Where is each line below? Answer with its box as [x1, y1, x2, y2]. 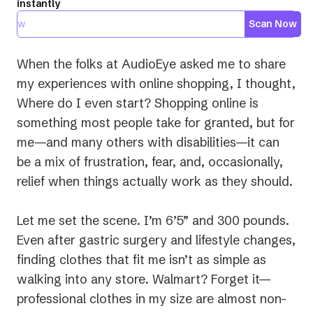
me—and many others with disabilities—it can [17, 134, 279, 151]
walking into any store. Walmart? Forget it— [17, 271, 271, 288]
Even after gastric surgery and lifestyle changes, [17, 232, 296, 249]
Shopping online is [151, 95, 259, 112]
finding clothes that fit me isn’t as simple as [17, 252, 266, 268]
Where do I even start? [17, 95, 151, 112]
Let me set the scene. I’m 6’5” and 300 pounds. [17, 212, 289, 229]
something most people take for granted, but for [17, 115, 295, 131]
